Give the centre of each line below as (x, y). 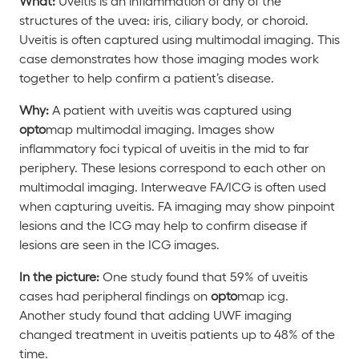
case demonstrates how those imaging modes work (169, 58)
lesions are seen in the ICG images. (119, 244)
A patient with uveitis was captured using (170, 109)
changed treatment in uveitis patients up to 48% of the (177, 333)
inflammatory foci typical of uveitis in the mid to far (164, 147)
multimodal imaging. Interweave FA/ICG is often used (173, 186)
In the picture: (59, 276)
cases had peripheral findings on (115, 295)
